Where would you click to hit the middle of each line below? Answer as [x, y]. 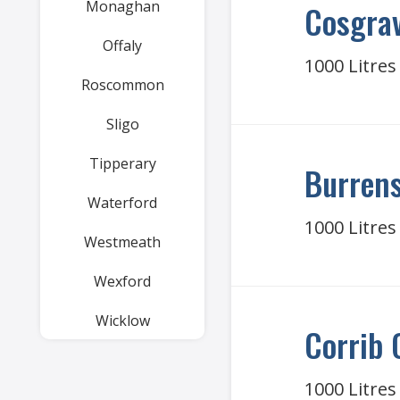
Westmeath [122, 242]
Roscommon [122, 85]
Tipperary [122, 163]
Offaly [122, 46]
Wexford [122, 281]
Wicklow [122, 321]
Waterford [122, 203]
